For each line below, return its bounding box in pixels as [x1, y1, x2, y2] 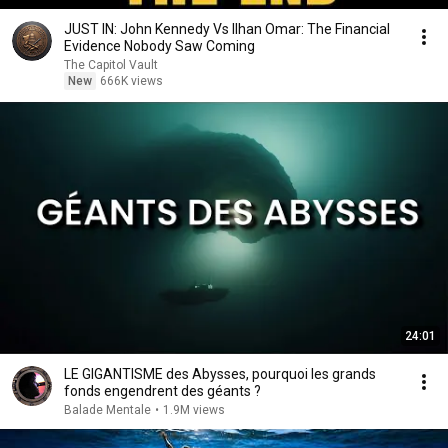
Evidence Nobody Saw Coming [64, 38, 255, 54]
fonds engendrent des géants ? [64, 383, 261, 399]
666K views [100, 74, 163, 88]
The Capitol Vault [64, 58, 158, 72]
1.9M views [163, 403, 225, 417]
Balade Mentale [64, 403, 151, 417]
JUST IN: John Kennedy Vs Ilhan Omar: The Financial [64, 21, 390, 37]
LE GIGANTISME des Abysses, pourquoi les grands [64, 366, 376, 382]
